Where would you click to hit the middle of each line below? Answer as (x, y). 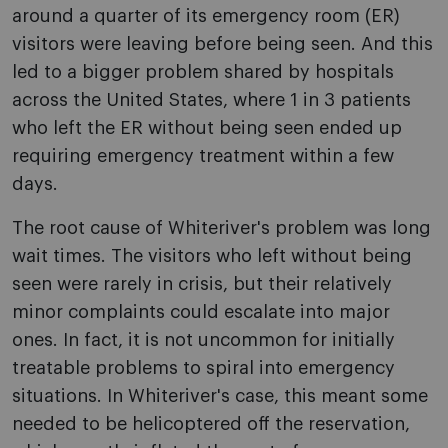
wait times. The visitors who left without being (212, 256)
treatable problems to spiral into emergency (203, 368)
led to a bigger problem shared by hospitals (203, 72)
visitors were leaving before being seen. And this (222, 44)
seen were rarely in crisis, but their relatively (202, 284)
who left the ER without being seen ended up (207, 128)
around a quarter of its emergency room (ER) (206, 16)
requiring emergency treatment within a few (203, 156)
